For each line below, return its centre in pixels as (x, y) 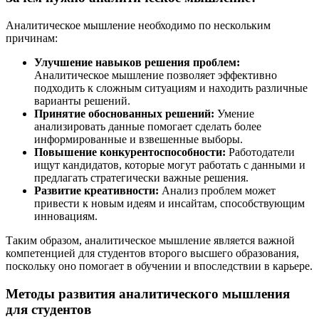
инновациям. (66, 216)
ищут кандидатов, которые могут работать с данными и (170, 164)
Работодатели (260, 152)
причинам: (32, 38)
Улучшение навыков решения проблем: (137, 62)
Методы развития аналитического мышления (148, 293)
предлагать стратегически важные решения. (141, 177)
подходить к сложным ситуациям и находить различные (171, 88)
